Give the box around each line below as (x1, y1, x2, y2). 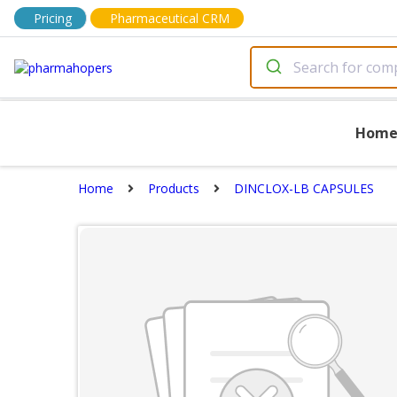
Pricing (34, 10, 72, 27)
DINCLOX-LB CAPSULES (234, 180, 374, 197)
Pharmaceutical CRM (110, 10, 230, 27)
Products (148, 180, 199, 197)
